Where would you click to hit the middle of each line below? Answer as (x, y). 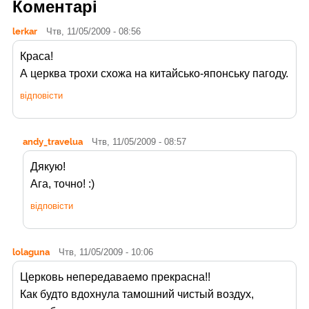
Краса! (37, 56)
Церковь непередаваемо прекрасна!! (115, 277)
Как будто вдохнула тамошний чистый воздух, (137, 294)
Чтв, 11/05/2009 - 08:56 (93, 31)
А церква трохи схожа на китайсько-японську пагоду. (154, 73)
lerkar (25, 31)
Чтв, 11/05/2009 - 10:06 (106, 252)
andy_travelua (53, 141)
